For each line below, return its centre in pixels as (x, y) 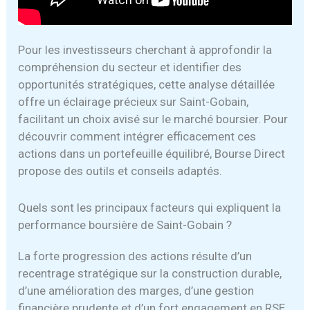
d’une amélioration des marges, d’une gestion (136, 290)
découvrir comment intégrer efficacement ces (137, 137)
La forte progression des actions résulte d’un (135, 256)
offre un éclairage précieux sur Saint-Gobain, (134, 102)
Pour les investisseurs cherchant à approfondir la (145, 50)
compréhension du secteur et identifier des (130, 67)
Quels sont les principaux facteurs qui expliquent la (150, 207)
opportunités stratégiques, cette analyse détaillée (147, 85)
